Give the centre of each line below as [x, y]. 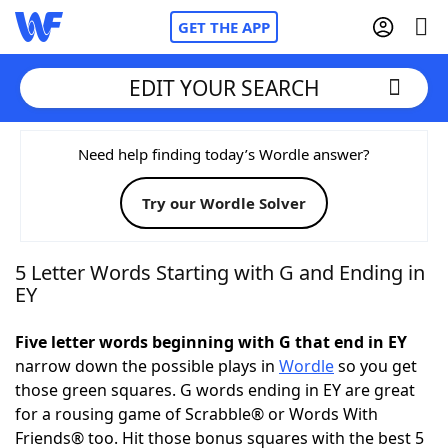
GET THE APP [224, 27]
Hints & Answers [270, 370]
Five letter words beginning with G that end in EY [211, 342]
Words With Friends [131, 205]
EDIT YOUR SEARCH [224, 87]
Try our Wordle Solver [224, 203]
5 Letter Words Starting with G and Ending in [220, 272]
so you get [375, 366]
